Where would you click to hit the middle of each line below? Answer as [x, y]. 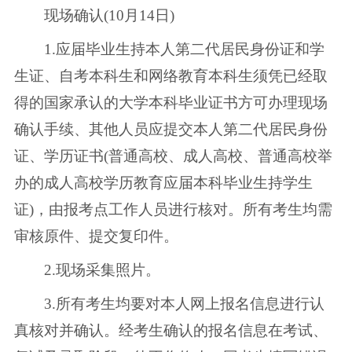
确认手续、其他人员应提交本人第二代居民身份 [170, 130]
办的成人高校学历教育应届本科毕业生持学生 [163, 183]
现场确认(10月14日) [94, 16]
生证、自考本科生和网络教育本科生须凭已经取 [170, 76]
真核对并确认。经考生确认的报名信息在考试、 [170, 331]
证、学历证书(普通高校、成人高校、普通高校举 [173, 156]
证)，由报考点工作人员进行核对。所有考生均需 [173, 210]
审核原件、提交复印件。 [96, 236]
